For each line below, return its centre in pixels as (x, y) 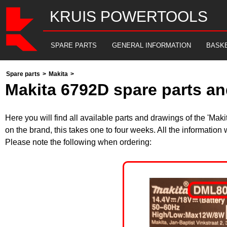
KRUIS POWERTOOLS (129, 16)
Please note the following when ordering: (78, 142)
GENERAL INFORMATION (152, 45)
